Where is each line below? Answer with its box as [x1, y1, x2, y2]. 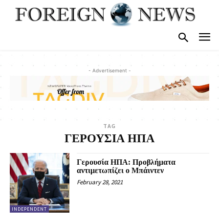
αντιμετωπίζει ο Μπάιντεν [77, 165, 164, 175]
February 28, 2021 [77, 177, 123, 186]
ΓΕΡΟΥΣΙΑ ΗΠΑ [65, 131, 154, 146]
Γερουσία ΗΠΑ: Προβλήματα [77, 157, 176, 167]
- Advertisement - [88, 67, 131, 74]
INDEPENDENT [12, 206, 47, 213]
